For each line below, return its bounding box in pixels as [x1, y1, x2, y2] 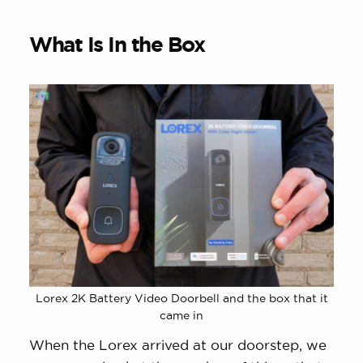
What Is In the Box [29, 32, 205, 57]
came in [160, 309, 203, 322]
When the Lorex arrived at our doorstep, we [29, 337, 327, 353]
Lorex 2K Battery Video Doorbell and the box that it [35, 292, 328, 305]
